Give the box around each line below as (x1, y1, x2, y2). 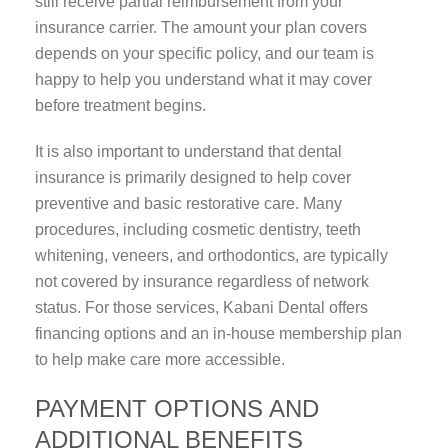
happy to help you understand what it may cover (35, 71, 372, 89)
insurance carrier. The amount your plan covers (35, 19, 367, 37)
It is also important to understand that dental (35, 143, 342, 161)
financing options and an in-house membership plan (35, 325, 402, 343)
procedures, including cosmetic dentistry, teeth (35, 221, 361, 239)
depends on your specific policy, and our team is (35, 45, 374, 63)
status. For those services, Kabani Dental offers (35, 299, 368, 317)
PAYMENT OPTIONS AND (35, 395, 319, 423)
